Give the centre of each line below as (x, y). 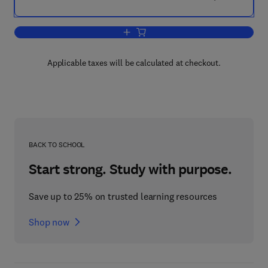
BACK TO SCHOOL (57, 144)
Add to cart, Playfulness (174, 33)
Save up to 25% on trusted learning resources (123, 196)
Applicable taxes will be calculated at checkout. (134, 63)
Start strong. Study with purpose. (130, 169)
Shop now (49, 222)
